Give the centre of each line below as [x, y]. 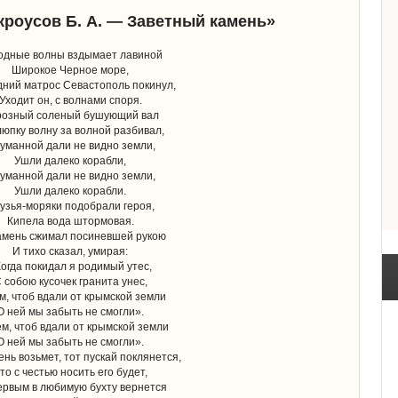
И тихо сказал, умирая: [70, 251]
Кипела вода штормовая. [70, 221]
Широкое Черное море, [70, 70]
